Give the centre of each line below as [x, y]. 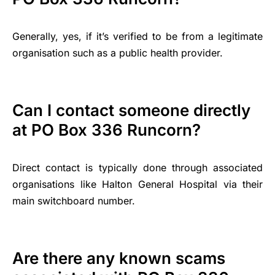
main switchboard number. [74, 200]
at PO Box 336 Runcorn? [107, 130]
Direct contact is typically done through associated [137, 167]
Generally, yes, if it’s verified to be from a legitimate [137, 36]
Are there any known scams [119, 258]
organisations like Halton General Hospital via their [137, 184]
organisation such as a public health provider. [118, 52]
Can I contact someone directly [131, 110]
